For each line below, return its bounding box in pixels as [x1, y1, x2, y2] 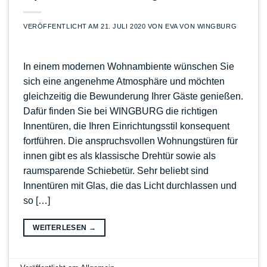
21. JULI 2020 [101, 22, 146, 30]
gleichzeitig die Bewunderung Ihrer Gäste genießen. [23, 91, 243, 101]
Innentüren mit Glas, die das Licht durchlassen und [23, 180, 237, 191]
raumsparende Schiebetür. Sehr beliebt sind [23, 165, 209, 176]
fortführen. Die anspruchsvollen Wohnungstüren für [23, 135, 238, 146]
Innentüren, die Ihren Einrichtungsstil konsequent [23, 120, 229, 131]
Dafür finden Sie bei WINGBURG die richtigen [23, 105, 218, 116]
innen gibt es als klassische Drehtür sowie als [23, 150, 216, 161]
